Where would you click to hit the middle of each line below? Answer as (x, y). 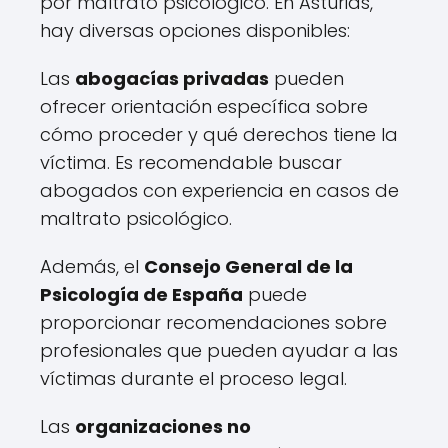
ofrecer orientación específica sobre (204, 106)
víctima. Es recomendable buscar (191, 162)
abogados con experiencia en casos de (219, 190)
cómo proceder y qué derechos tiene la (219, 134)
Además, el (92, 266)
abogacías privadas (172, 78)
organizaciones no (163, 426)
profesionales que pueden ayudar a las (219, 350)
